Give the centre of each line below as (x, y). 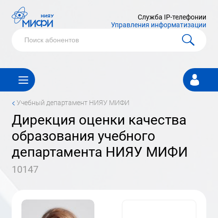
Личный (198, 73)
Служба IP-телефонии (172, 17)
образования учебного (83, 136)
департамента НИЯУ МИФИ (100, 152)
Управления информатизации (159, 25)
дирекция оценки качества (17, 120)
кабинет (198, 84)
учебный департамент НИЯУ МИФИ (75, 103)
